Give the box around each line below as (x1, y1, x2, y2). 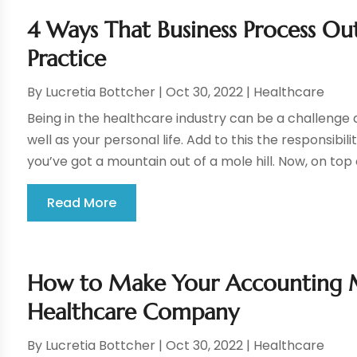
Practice (27, 45, 107, 73)
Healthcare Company (27, 298, 240, 327)
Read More (47, 194, 117, 213)
